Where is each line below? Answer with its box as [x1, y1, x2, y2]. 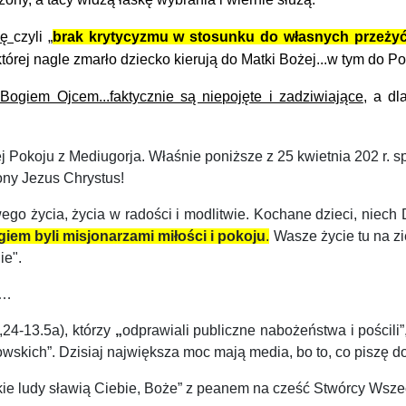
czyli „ [13, 29, 53, 44]
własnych [283, 29, 354, 44]
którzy [72, 323, 115, 338]
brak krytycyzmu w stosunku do [52, 29, 284, 44]
